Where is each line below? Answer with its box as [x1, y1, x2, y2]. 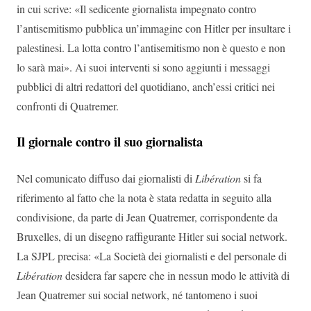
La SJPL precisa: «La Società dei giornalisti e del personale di [17, 248, 287, 263]
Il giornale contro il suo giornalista [17, 131, 203, 151]
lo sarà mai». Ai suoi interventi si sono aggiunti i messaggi [17, 59, 270, 74]
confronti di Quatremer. [17, 98, 119, 113]
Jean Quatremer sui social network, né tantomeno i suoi [17, 287, 258, 302]
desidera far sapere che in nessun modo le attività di [62, 267, 289, 283]
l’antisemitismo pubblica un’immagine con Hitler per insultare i [17, 20, 291, 35]
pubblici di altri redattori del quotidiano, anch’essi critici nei [17, 78, 275, 94]
